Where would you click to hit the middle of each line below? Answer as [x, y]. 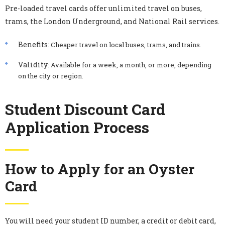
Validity [33, 64]
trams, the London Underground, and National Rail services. [112, 21]
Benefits [33, 44]
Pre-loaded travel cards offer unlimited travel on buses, [103, 8]
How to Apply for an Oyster [100, 169]
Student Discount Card [85, 109]
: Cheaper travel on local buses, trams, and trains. [125, 44]
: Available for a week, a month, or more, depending [130, 65]
